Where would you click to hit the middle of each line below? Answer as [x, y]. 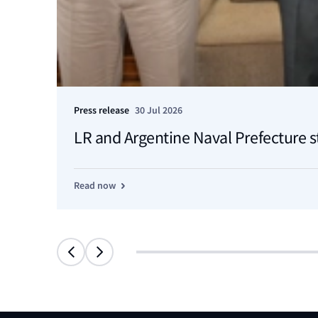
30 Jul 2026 [159, 111]
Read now [95, 186]
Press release [102, 111]
